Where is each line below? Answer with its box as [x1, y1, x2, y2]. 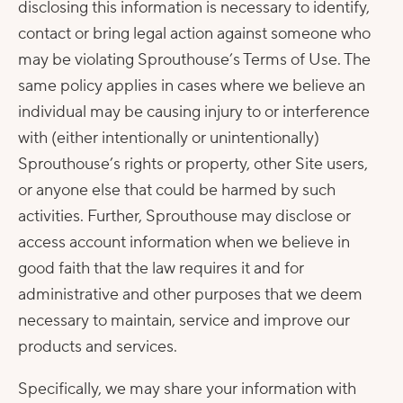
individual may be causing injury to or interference [18, 102, 370, 122]
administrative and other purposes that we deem [18, 284, 363, 305]
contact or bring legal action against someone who [18, 23, 371, 44]
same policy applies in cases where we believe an [18, 76, 365, 96]
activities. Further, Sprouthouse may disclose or [18, 206, 351, 227]
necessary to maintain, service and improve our [18, 310, 350, 331]
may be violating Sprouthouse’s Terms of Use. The [18, 49, 371, 70]
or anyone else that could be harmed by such [18, 180, 336, 201]
